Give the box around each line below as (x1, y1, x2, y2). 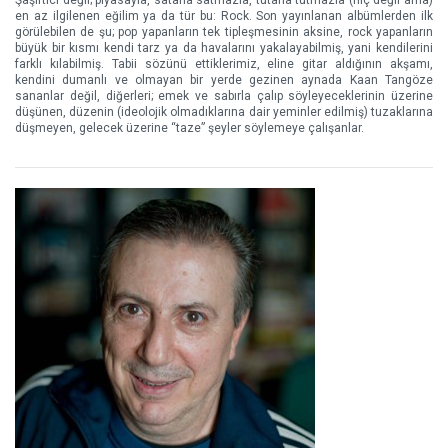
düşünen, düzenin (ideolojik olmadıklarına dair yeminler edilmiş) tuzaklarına (15, 105, 433, 119)
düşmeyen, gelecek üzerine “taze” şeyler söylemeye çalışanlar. (15, 121, 364, 135)
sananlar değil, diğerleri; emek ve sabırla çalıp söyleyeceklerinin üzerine (15, 89, 433, 103)
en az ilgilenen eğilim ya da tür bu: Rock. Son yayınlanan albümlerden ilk (15, 9, 433, 23)
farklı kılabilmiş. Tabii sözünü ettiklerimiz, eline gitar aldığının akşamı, (15, 57, 433, 71)
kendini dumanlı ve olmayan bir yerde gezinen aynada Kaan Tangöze (15, 73, 433, 87)
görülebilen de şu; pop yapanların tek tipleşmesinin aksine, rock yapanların (15, 25, 433, 39)
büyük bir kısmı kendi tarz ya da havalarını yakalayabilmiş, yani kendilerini (15, 41, 433, 55)
